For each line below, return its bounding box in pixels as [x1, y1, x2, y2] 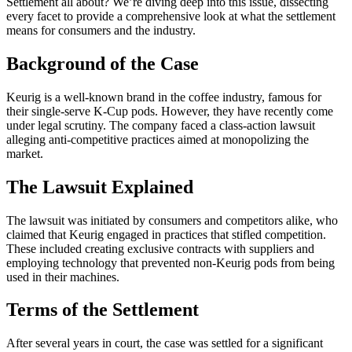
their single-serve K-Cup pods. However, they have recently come [6, 104, 333, 118]
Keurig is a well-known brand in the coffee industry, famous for [6, 90, 321, 104]
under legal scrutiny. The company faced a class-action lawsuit [6, 118, 315, 132]
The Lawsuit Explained [6, 176, 193, 197]
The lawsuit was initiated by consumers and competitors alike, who [6, 213, 338, 227]
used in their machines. [6, 269, 119, 284]
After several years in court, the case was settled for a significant [6, 336, 323, 350]
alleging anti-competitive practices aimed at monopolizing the [6, 132, 309, 146]
